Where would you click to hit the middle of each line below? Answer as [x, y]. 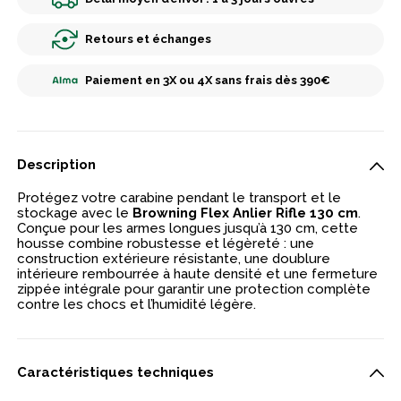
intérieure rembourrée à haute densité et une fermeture [198, 273]
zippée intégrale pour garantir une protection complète [194, 289]
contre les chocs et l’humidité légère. [137, 304]
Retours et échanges [148, 39]
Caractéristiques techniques [116, 372]
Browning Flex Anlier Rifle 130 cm [246, 213]
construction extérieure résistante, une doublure [174, 258]
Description [57, 165]
